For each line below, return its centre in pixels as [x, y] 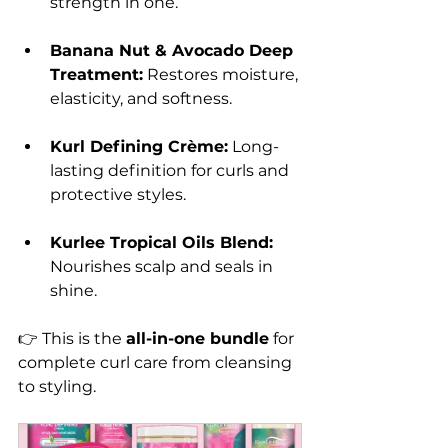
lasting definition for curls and [171, 170]
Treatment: [96, 74]
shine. [73, 290]
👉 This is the [72, 338]
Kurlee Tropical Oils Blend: [161, 242]
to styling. [57, 386]
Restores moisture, [222, 74]
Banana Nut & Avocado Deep [174, 50]
